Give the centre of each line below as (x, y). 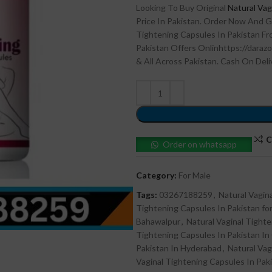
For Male (195, 175)
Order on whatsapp (200, 144)
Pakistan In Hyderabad (179, 248)
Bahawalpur (158, 221)
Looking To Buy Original (182, 8)
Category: (156, 175)
